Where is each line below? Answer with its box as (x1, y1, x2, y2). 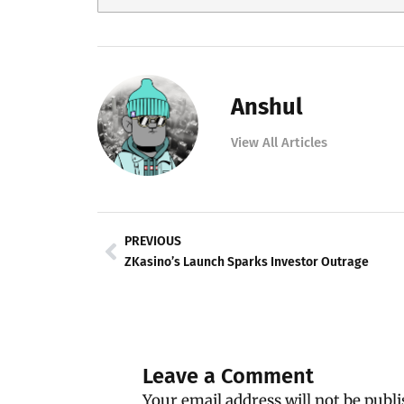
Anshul (230, 92, 303, 121)
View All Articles (230, 133, 327, 151)
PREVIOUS (124, 233, 181, 249)
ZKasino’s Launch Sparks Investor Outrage (124, 253, 369, 270)
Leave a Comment (142, 363, 315, 389)
